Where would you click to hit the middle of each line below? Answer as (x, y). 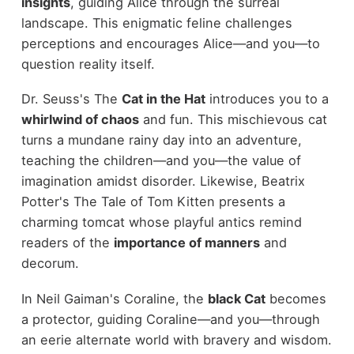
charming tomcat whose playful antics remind (161, 222)
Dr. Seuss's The (71, 99)
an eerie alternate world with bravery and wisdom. (176, 339)
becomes (296, 298)
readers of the (67, 243)
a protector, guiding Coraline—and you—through (170, 319)
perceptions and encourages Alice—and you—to (170, 43)
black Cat (236, 298)
